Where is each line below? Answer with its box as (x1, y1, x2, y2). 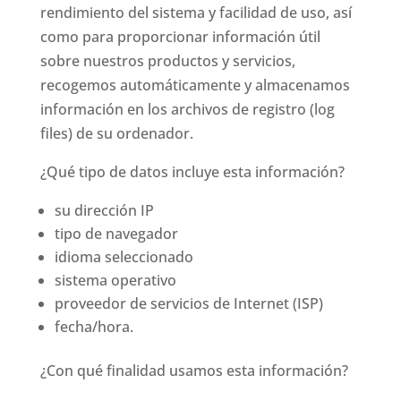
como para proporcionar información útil (39, 27, 320, 47)
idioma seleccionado (54, 247, 193, 267)
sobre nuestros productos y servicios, (39, 51, 295, 71)
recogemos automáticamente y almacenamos (39, 75, 350, 95)
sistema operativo (54, 270, 176, 290)
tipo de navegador (54, 224, 178, 243)
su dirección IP (54, 200, 154, 220)
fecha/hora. (54, 317, 133, 337)
